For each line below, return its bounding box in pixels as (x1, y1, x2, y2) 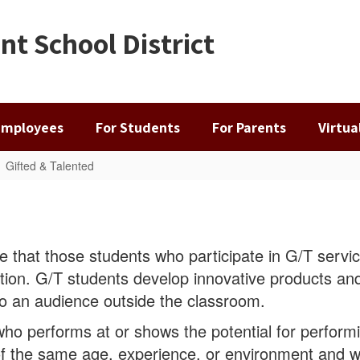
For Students (96, 117, 180, 137)
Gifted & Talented (6, 157, 94, 174)
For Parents (212, 117, 286, 137)
